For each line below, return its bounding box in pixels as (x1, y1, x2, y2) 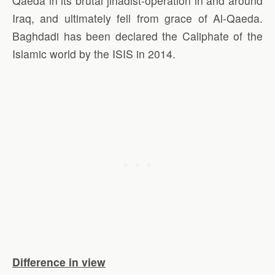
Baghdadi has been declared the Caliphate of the (12, 28, 263, 44)
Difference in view (12, 254, 106, 270)
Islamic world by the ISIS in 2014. (12, 45, 176, 61)
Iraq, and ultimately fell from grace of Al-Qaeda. (12, 10, 263, 26)
